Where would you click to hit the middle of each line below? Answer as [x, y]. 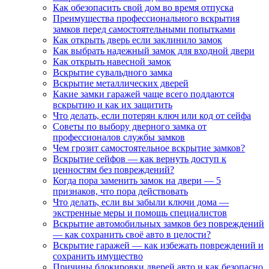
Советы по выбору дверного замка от [130, 126]
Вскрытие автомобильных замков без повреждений [159, 224]
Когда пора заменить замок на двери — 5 [137, 180]
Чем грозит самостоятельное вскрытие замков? [149, 148]
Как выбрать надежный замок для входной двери [154, 51]
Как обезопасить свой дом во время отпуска [143, 8]
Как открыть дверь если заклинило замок [138, 40]
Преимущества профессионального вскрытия [146, 18]
